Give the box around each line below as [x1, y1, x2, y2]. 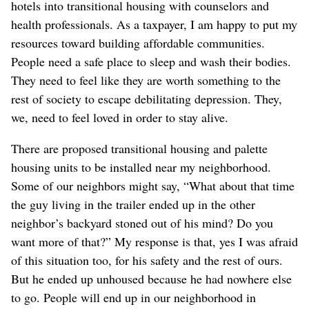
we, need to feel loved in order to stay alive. [11, 108, 228, 126]
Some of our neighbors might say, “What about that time [11, 177, 295, 194]
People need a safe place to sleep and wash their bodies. [11, 52, 291, 70]
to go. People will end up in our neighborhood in [11, 288, 256, 306]
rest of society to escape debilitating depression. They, [11, 90, 282, 107]
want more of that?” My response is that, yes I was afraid [11, 232, 298, 250]
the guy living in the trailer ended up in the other [11, 195, 255, 212]
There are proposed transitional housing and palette [11, 139, 268, 157]
